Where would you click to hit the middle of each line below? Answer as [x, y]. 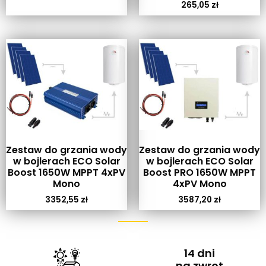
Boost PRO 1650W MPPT [199, 172]
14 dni [199, 253]
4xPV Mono [199, 183]
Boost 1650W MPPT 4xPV [66, 172]
